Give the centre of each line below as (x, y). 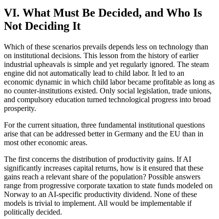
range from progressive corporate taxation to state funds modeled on (108, 186)
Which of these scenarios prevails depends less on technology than (106, 47)
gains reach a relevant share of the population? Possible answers (102, 177)
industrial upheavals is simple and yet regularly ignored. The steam (106, 65)
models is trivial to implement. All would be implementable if (98, 203)
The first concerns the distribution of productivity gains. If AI (98, 159)
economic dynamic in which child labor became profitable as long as (109, 82)
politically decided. (33, 212)
